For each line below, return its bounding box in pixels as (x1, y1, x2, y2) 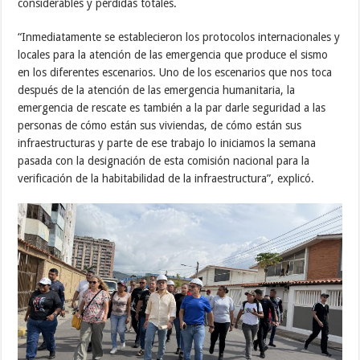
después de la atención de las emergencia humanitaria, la (18, 83, 296, 96)
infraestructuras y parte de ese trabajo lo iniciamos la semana (18, 136, 317, 149)
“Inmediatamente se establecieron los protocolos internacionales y (18, 30, 341, 43)
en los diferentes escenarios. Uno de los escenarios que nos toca (18, 65, 333, 79)
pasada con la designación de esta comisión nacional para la (18, 153, 310, 167)
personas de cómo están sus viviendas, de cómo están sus (18, 118, 302, 132)
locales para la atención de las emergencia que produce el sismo (18, 47, 329, 61)
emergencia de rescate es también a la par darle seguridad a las (18, 100, 326, 114)
